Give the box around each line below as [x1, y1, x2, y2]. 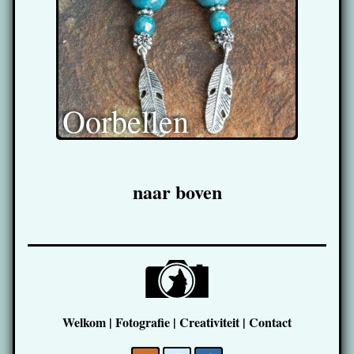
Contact [249, 313, 292, 332]
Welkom [62, 313, 106, 332]
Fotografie [115, 313, 170, 332]
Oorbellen [62, 99, 189, 141]
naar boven [132, 178, 222, 206]
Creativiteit [179, 313, 239, 332]
